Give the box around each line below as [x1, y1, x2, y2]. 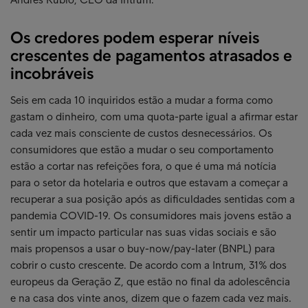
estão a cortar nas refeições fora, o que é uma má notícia [10, 159, 276, 173]
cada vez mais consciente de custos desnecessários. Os [10, 126, 272, 140]
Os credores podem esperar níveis [10, 27, 259, 47]
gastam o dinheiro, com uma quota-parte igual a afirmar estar [10, 110, 298, 123]
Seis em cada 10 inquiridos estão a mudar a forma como [10, 93, 273, 107]
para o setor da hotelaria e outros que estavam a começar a [10, 176, 288, 189]
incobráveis [10, 63, 93, 83]
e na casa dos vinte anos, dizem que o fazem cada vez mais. [10, 291, 291, 305]
